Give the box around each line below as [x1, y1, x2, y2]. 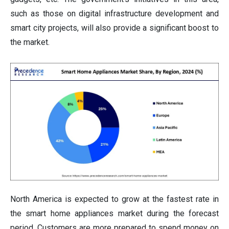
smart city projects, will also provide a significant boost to [10, 23, 219, 33]
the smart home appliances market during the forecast [10, 208, 219, 218]
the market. [10, 37, 50, 48]
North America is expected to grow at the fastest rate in [10, 194, 219, 204]
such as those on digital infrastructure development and [10, 9, 219, 19]
